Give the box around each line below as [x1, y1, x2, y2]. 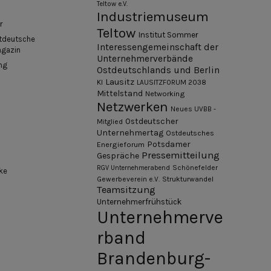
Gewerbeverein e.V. [97, 174, 160, 183]
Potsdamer [147, 139, 191, 149]
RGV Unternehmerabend [97, 163, 170, 172]
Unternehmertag [97, 127, 163, 138]
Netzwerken [97, 98, 168, 115]
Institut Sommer [139, 30, 198, 39]
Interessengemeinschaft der [97, 41, 218, 53]
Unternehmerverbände [97, 53, 193, 64]
